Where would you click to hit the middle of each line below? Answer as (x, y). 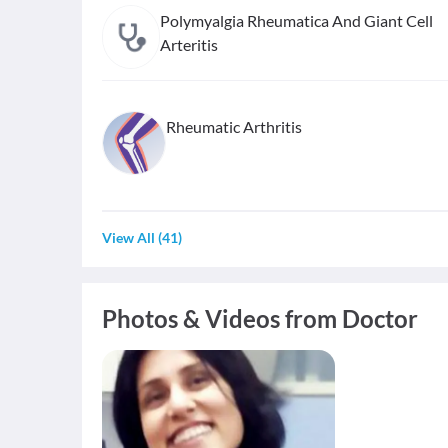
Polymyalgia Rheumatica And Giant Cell (297, 20)
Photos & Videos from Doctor (260, 318)
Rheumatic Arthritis (234, 126)
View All (128, 237)
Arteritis (189, 44)
